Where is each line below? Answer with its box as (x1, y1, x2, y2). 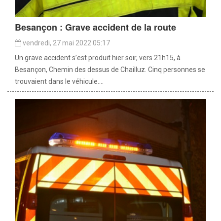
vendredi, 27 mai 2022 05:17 (21, 39, 110, 47)
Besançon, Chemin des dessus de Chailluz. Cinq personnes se (15, 66, 205, 74)
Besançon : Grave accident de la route (15, 21, 176, 34)
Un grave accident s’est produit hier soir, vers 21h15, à (15, 54, 181, 62)
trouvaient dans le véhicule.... (15, 77, 104, 86)
